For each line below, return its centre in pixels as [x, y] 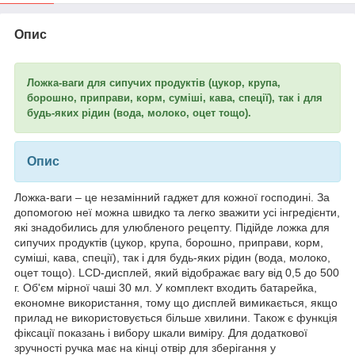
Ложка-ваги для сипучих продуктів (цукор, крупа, [154, 82]
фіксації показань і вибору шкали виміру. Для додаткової [161, 332]
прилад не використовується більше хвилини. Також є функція [176, 317]
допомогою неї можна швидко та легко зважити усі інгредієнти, [177, 212]
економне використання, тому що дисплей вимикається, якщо [176, 302]
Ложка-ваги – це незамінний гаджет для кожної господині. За [172, 197]
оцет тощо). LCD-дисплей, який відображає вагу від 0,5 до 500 [177, 272]
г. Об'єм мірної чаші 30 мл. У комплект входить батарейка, [166, 287]
